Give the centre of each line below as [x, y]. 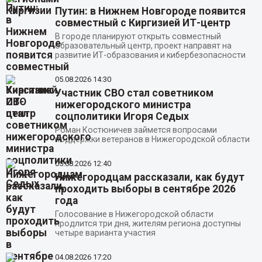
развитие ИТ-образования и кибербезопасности [150, 55]
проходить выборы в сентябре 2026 [145, 189]
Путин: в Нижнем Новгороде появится [150, 11]
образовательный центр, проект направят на [143, 46]
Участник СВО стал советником [134, 93]
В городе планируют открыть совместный [138, 37]
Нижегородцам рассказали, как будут [149, 177]
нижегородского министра [123, 104]
